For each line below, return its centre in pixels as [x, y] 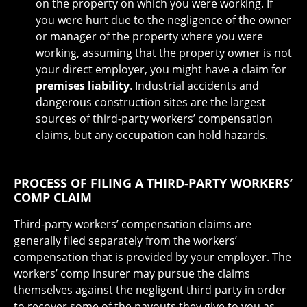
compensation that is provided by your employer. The [152, 257]
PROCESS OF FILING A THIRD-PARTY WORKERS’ [153, 183]
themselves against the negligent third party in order [150, 290]
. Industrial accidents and [194, 85]
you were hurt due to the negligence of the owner [163, 20]
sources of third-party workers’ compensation [154, 118]
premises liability [83, 85]
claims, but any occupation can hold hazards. [152, 135]
